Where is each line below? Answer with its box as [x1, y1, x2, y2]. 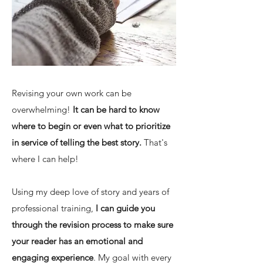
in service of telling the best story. [12, 137, 141, 148]
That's [141, 137, 167, 148]
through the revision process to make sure [12, 219, 173, 230]
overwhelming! [12, 104, 73, 115]
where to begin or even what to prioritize [12, 120, 170, 131]
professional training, [12, 203, 96, 214]
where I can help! [12, 153, 79, 164]
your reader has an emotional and [12, 235, 143, 247]
